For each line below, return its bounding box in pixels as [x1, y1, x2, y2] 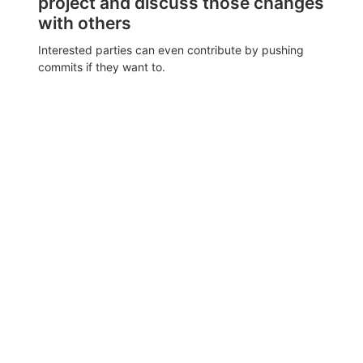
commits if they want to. [38, 59, 165, 74]
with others [38, 12, 131, 33]
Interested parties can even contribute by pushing [38, 42, 304, 57]
